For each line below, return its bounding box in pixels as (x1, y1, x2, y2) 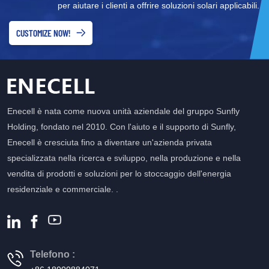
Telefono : (30, 249, 76, 259)
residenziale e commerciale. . (7, 184, 118, 195)
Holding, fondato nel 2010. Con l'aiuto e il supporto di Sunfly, (7, 122, 236, 132)
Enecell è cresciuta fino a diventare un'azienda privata (7, 138, 212, 148)
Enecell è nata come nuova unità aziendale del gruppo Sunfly (7, 106, 240, 116)
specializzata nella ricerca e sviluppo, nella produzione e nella (7, 153, 241, 163)
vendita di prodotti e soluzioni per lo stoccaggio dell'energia (7, 169, 231, 179)
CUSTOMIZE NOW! (16, 26, 70, 38)
